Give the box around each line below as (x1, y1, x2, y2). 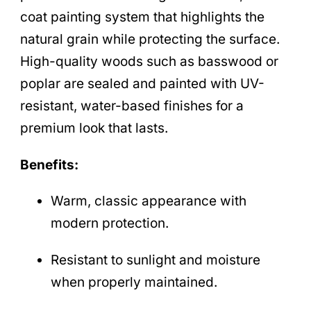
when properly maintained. (50, 274, 217, 291)
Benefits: (20, 156, 78, 173)
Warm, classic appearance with (50, 193, 246, 210)
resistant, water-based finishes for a (20, 97, 244, 114)
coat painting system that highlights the (20, 8, 264, 25)
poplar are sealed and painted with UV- (20, 75, 264, 92)
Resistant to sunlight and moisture (50, 252, 260, 269)
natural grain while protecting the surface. (20, 31, 280, 47)
